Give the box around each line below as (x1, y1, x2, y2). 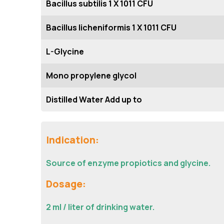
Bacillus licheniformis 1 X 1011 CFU (46, 22, 176, 33)
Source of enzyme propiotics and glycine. (46, 157, 210, 168)
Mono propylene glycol (46, 70, 136, 81)
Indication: (46, 133, 99, 146)
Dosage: (46, 177, 86, 190)
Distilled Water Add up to (46, 94, 142, 105)
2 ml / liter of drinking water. (46, 201, 154, 212)
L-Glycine (46, 46, 84, 57)
